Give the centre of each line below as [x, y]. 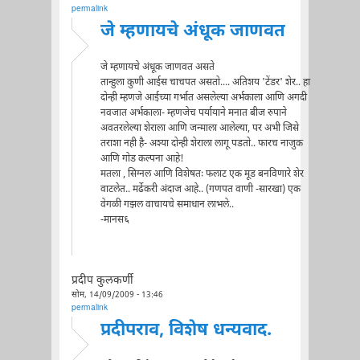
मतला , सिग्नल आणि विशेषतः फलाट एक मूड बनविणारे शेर [202, 174]
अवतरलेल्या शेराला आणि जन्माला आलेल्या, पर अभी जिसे [199, 128]
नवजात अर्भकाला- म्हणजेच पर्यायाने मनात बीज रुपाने [193, 113]
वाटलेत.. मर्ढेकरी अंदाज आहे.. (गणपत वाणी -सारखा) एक [200, 189]
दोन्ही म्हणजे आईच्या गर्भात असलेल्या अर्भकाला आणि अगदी [203, 98]
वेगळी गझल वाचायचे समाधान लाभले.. [167, 205]
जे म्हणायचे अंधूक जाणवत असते [157, 67]
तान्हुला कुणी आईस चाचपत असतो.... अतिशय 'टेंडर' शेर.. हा [205, 82]
